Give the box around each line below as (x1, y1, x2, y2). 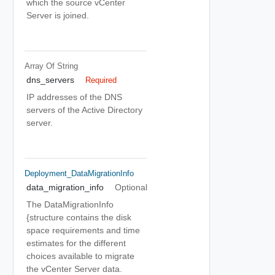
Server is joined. (26, 10, 89, 20)
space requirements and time (26, 225, 140, 235)
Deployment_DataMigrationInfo (24, 168, 134, 178)
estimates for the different (26, 238, 126, 248)
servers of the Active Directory (26, 105, 142, 115)
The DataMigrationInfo (26, 199, 114, 209)
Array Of (24, 61, 57, 71)
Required (85, 76, 117, 85)
